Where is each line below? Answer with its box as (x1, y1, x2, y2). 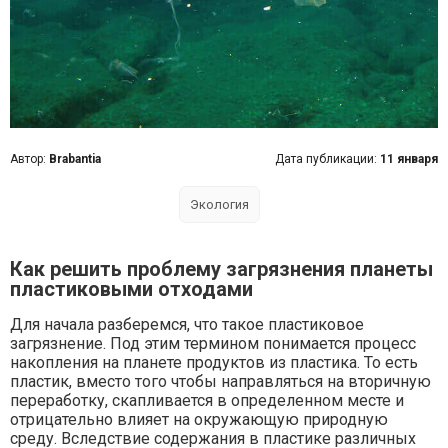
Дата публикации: (275, 152, 380, 166)
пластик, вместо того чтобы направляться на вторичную (10, 372, 431, 391)
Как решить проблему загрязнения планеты (10, 257, 433, 281)
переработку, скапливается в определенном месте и (10, 391, 404, 410)
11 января (380, 152, 438, 166)
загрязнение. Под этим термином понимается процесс (10, 334, 416, 353)
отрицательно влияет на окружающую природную (10, 410, 388, 429)
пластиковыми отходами (10, 277, 253, 301)
